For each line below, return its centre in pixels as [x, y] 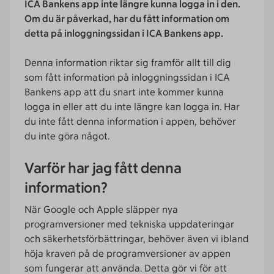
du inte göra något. [67, 136]
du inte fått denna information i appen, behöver [130, 121]
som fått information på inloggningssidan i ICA [127, 77]
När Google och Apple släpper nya [101, 209]
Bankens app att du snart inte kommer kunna [124, 92]
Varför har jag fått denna [103, 168]
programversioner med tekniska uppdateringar [129, 224]
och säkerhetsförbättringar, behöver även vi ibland [137, 239]
